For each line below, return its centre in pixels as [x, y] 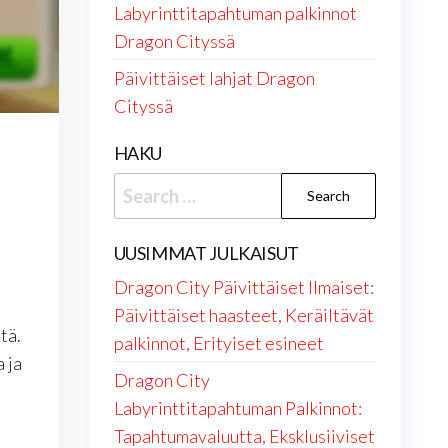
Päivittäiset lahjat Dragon [214, 78]
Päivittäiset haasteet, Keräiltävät [243, 315]
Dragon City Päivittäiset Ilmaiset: [243, 287]
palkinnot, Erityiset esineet [218, 343]
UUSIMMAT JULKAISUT [206, 253]
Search [140, 186]
